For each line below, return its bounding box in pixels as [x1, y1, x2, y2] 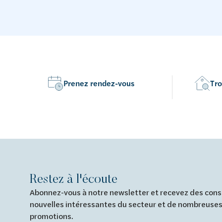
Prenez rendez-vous [63, 78, 134, 89]
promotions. [30, 211, 73, 221]
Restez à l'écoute [30, 170, 117, 186]
